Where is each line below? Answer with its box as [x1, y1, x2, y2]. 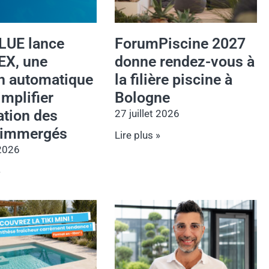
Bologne [115, 89, 171, 107]
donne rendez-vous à [115, 53, 255, 71]
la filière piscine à [115, 71, 233, 89]
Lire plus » [115, 129, 161, 142]
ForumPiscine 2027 [115, 35, 246, 53]
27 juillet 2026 [115, 107, 180, 120]
